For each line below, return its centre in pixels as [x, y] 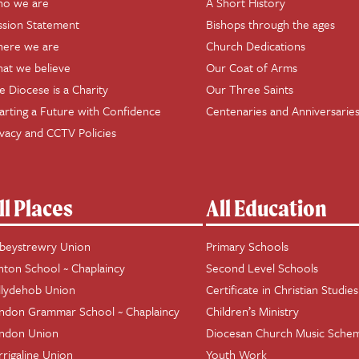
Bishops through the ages [271, 24]
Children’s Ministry [253, 311]
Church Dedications [256, 46]
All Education [267, 208]
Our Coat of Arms [252, 67]
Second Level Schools [262, 268]
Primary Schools [248, 246]
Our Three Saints [250, 89]
